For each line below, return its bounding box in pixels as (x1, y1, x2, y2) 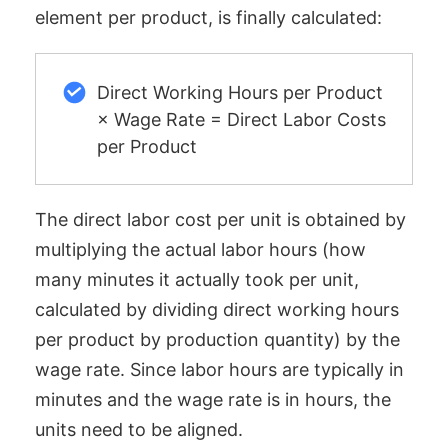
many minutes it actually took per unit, (35, 269, 359, 291)
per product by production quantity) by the (35, 329, 400, 351)
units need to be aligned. (35, 419, 243, 441)
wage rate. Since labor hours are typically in (35, 359, 404, 381)
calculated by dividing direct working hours (35, 299, 399, 321)
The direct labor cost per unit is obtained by (35, 209, 406, 231)
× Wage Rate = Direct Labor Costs (96, 108, 386, 130)
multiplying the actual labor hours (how (35, 239, 366, 261)
